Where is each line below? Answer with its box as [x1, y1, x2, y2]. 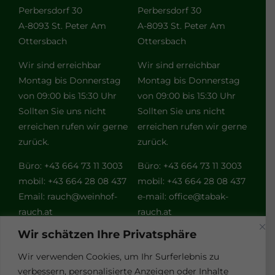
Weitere [98, 248, 167, 269]
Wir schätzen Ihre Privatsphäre [18, 227, 196, 241]
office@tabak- [168, 193, 228, 204]
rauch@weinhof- [47, 193, 117, 204]
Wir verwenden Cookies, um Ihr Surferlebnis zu [18, 250, 219, 262]
